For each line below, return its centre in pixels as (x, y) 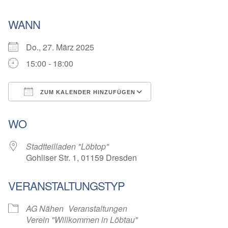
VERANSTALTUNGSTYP (66, 186)
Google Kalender (192, 110)
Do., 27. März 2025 (64, 47)
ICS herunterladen (59, 110)
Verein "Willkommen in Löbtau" (82, 220)
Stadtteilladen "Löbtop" (67, 147)
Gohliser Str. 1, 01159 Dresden (81, 158)
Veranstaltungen (98, 209)
